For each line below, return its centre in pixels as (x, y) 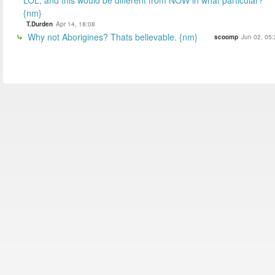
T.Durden (40, 24)
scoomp (226, 37)
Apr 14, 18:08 (76, 24)
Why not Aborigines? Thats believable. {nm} (111, 37)
